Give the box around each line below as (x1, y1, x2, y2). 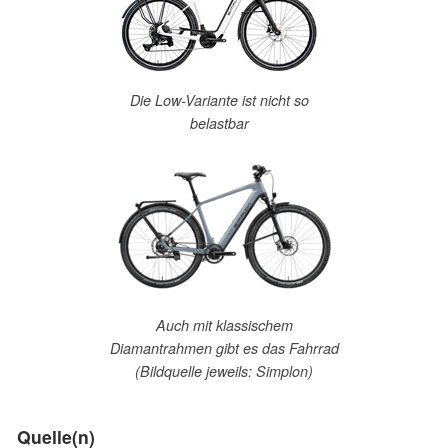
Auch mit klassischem (155, 315, 293, 336)
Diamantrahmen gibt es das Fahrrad (109, 338, 339, 359)
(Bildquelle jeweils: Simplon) (135, 361, 313, 382)
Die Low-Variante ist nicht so (129, 89, 309, 110)
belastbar (189, 112, 249, 133)
